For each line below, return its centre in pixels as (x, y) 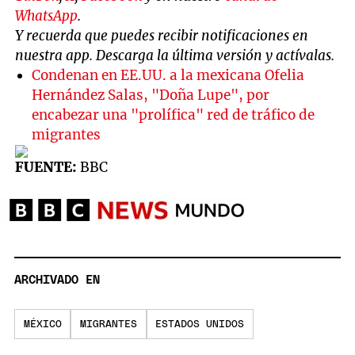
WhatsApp (47, 15)
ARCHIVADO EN (57, 280)
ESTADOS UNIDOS (200, 324)
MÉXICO (42, 324)
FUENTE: (46, 167)
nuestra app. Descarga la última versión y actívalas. (175, 55)
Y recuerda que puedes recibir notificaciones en (162, 35)
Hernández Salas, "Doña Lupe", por (151, 95)
